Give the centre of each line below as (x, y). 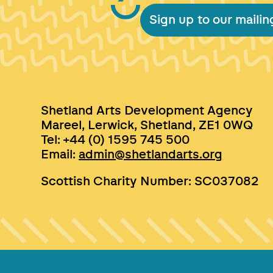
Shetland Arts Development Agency (147, 111)
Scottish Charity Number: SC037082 (150, 182)
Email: (60, 155)
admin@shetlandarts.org (151, 155)
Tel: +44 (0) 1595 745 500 (115, 140)
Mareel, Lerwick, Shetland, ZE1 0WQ (147, 126)
